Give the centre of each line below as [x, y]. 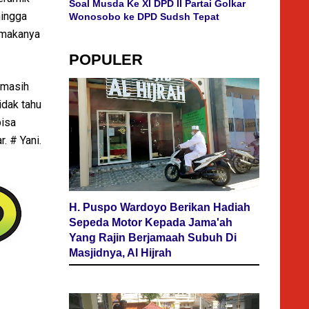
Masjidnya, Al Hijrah [120, 253]
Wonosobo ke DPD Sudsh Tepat [144, 17]
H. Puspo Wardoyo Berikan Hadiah [160, 208]
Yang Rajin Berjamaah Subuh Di [153, 238]
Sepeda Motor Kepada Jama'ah [151, 223]
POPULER [106, 60]
